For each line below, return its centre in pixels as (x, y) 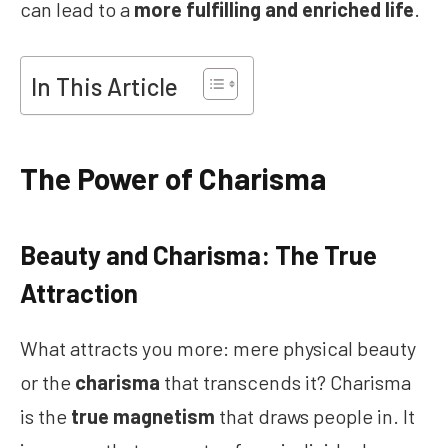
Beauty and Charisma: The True (198, 254)
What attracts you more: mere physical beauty (218, 347)
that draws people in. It (315, 415)
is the (45, 415)
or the (47, 381)
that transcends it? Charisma (287, 381)
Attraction (79, 292)
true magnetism (143, 415)
